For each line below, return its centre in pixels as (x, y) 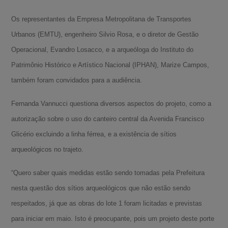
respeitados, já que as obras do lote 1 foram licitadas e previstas (107, 203)
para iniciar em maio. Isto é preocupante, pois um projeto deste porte (113, 218)
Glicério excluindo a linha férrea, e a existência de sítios (94, 134)
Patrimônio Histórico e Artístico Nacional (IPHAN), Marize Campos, (110, 65)
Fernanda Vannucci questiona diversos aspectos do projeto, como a (111, 103)
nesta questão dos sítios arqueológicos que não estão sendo (101, 188)
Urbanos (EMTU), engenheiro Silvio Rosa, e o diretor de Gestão (105, 34)
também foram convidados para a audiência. (77, 80)
